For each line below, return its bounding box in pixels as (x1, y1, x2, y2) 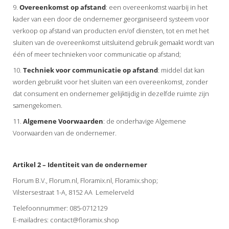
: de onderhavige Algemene (103, 117, 186, 126)
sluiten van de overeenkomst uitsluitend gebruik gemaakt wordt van (13, 38, 214, 47)
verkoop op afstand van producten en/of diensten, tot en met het (13, 26, 209, 35)
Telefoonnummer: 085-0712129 (13, 203, 107, 213)
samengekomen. (13, 101, 62, 110)
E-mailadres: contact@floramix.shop (13, 215, 119, 224)
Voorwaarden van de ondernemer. (13, 128, 117, 138)
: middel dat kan (158, 65, 204, 75)
